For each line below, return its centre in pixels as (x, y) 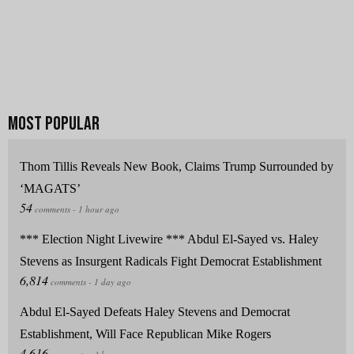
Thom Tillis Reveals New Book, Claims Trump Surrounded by (177, 167)
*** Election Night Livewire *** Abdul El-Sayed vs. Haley (169, 239)
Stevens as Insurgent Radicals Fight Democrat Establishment (171, 262)
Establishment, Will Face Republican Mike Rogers (145, 334)
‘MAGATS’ (50, 189)
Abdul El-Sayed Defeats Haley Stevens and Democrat (155, 312)
